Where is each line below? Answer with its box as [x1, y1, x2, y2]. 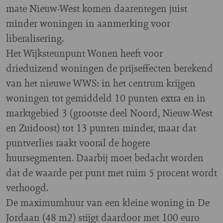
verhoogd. [6, 180, 48, 195]
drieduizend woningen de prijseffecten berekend [6, 60, 213, 75]
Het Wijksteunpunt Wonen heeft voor [6, 45, 163, 60]
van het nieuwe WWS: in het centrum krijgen [6, 75, 196, 90]
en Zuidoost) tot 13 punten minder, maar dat [6, 120, 196, 135]
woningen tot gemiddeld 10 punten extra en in [6, 90, 206, 105]
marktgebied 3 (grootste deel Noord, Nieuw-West [6, 105, 213, 120]
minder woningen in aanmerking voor [6, 15, 170, 30]
